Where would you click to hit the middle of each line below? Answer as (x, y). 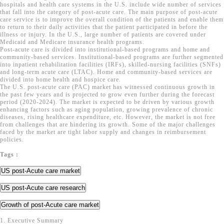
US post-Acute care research (43, 188)
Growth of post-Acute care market (50, 205)
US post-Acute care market (40, 171)
